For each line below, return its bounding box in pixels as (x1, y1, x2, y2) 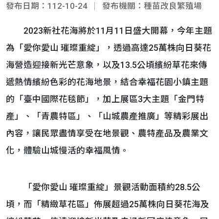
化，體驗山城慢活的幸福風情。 (6, 146, 129, 155)
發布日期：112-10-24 (6, 1, 88, 11)
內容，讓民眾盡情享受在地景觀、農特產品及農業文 (6, 129, 208, 138)
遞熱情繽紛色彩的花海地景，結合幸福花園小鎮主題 (6, 77, 208, 87)
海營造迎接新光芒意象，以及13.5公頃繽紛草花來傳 (6, 60, 207, 70)
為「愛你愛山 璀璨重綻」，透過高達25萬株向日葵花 (6, 43, 211, 53)
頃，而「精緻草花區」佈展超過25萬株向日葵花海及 (6, 199, 209, 209)
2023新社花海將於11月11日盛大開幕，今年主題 (6, 26, 212, 36)
